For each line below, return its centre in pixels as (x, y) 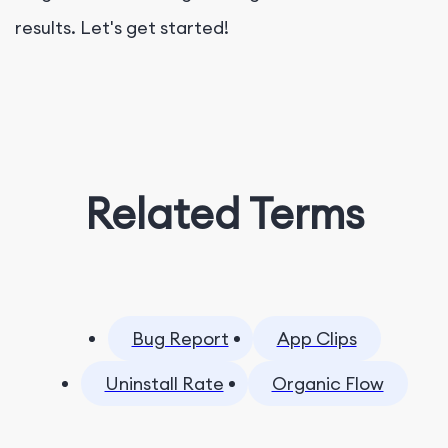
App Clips (316, 338)
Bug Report (180, 338)
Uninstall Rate (164, 383)
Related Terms (224, 213)
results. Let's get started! (122, 27)
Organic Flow (327, 383)
